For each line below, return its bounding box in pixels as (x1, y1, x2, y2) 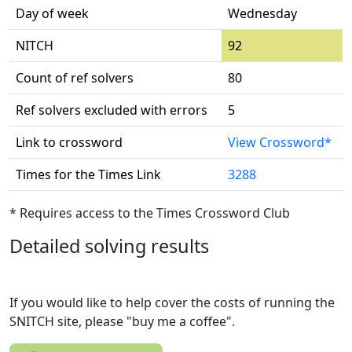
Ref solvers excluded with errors (16, 101, 207, 119)
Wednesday (228, 5, 297, 22)
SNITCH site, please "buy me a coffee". (9, 313, 235, 330)
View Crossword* (228, 134, 332, 151)
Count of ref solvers (16, 69, 134, 86)
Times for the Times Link (16, 166, 161, 183)
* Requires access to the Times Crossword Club (9, 204, 290, 222)
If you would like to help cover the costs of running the (9, 294, 335, 311)
